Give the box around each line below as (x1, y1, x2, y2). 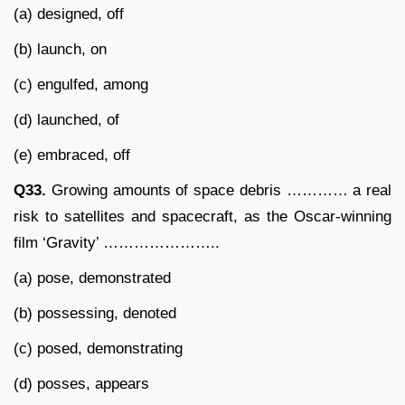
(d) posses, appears (14, 374, 149, 392)
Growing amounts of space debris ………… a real (46, 181, 391, 199)
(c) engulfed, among (14, 75, 148, 93)
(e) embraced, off (14, 146, 130, 164)
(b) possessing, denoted (14, 304, 176, 322)
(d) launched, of (14, 110, 119, 128)
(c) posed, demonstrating (14, 339, 183, 357)
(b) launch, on (14, 40, 107, 58)
